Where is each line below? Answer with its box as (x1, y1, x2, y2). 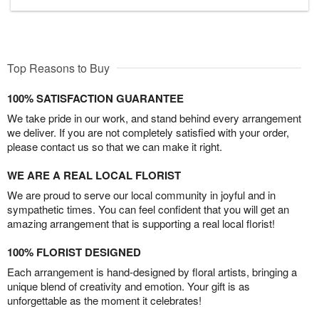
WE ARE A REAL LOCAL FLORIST (7, 167, 181, 183)
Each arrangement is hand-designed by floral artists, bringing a (7, 263, 297, 279)
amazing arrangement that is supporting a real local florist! (7, 215, 275, 231)
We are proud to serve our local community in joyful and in (7, 187, 276, 202)
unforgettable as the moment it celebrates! (7, 292, 202, 308)
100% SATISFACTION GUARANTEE (7, 90, 184, 106)
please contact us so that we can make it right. (7, 138, 222, 154)
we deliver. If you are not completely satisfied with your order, (7, 124, 289, 140)
